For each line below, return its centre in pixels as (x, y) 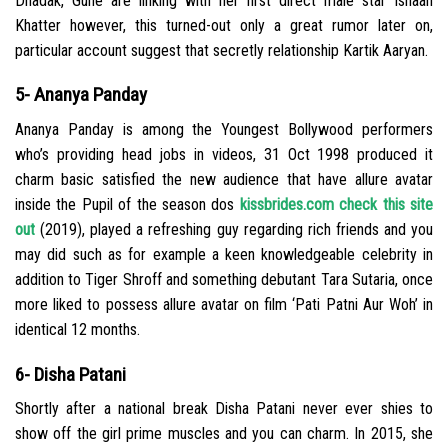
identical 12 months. (77, 329)
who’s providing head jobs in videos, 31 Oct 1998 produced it (224, 154)
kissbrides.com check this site (336, 204)
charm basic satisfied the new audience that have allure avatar (224, 179)
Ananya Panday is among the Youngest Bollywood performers (224, 129)
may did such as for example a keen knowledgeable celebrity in (224, 254)
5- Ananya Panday (81, 95)
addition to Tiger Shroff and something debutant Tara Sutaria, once (224, 279)
